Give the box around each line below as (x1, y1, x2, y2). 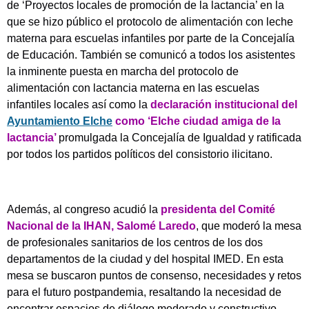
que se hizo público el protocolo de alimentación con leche (7, 15, 293, 28)
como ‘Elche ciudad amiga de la (112, 114, 281, 127)
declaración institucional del (150, 98, 297, 110)
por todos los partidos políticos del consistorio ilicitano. (7, 148, 272, 160)
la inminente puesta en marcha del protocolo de (7, 65, 239, 77)
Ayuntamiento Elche (7, 114, 112, 127)
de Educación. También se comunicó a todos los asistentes (7, 48, 295, 61)
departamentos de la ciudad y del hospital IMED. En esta (7, 252, 283, 265)
